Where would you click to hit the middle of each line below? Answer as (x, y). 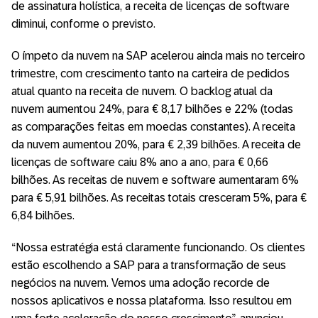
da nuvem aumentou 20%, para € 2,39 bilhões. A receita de (156, 145)
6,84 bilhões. (43, 216)
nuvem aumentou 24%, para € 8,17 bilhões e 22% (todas (152, 109)
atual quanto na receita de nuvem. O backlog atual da (142, 92)
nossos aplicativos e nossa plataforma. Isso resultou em (152, 301)
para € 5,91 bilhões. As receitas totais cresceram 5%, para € (159, 198)
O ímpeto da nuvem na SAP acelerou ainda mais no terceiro (158, 56)
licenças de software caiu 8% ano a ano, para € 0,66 (140, 163)
